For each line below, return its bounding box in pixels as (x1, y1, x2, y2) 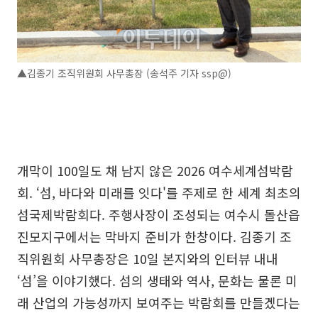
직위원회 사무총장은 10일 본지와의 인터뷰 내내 (17, 249, 278, 268)
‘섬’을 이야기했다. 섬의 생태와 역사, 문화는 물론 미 (17, 271, 297, 290)
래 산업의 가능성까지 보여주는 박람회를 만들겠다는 (17, 293, 300, 312)
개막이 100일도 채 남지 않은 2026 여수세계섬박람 (17, 161, 293, 180)
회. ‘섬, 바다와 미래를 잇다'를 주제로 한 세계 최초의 (17, 183, 301, 202)
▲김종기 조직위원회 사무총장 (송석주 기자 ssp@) (17, 66, 231, 80)
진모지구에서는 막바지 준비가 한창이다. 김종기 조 (17, 227, 292, 246)
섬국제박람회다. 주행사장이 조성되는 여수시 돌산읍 (17, 205, 300, 224)
